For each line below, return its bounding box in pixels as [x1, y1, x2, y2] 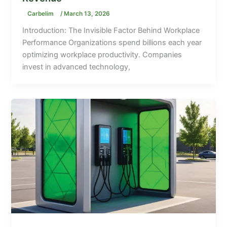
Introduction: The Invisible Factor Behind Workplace [22, 25, 200, 35]
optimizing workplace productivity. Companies [22, 50, 182, 59]
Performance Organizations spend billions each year [22, 37, 202, 47]
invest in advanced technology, [22, 62, 131, 71]
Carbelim [27, 10, 56, 17]
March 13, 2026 [64, 10, 110, 17]
